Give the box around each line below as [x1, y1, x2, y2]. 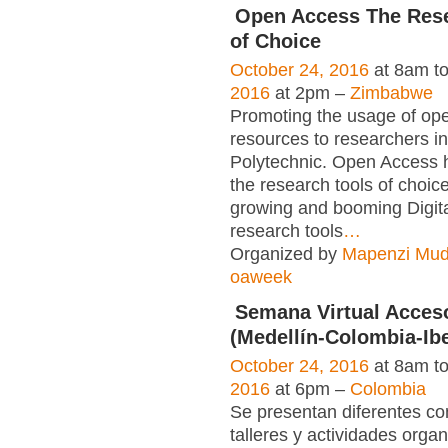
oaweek [230, 267, 292, 287]
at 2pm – [270, 83, 350, 103]
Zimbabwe [350, 83, 433, 103]
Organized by [230, 244, 342, 264]
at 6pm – [270, 379, 350, 400]
